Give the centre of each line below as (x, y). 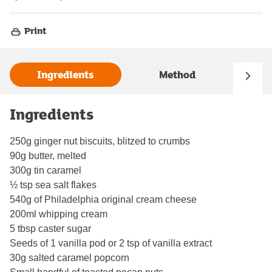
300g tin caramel (46, 170)
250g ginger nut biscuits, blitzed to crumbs (100, 141)
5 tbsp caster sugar (50, 228)
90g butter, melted (48, 155)
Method (177, 75)
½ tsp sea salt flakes (53, 185)
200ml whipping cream (59, 214)
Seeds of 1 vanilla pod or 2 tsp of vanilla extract (111, 243)
